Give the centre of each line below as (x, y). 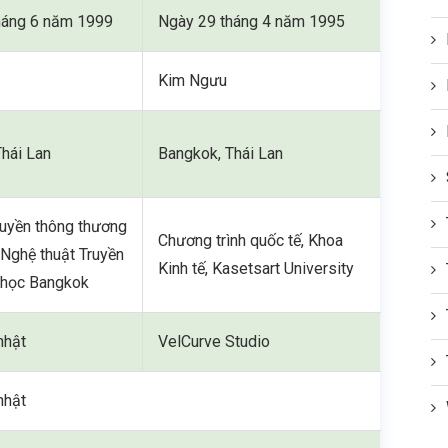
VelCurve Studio (214, 341)
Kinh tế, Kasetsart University (256, 268)
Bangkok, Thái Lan (221, 153)
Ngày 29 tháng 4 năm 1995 (252, 21)
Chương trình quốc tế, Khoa (251, 240)
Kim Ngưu (193, 80)
